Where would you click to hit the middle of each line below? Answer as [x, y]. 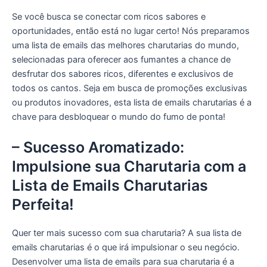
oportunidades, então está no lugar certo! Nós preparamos [131, 31]
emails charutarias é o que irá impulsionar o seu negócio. [126, 248]
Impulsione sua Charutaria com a [129, 167]
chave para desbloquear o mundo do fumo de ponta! [119, 117]
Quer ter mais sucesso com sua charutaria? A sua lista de [127, 233]
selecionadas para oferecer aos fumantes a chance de [121, 60]
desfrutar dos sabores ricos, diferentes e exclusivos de [122, 74]
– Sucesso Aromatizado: [98, 148]
